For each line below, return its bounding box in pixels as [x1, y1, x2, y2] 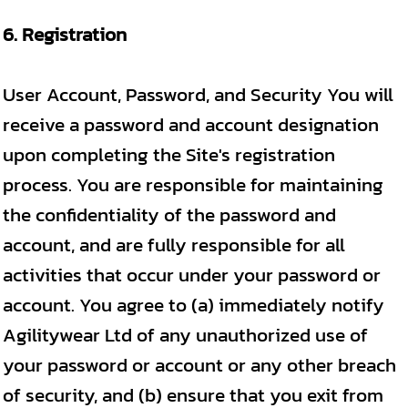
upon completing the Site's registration [3, 140, 335, 168]
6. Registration [3, 20, 127, 48]
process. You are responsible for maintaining [3, 170, 383, 199]
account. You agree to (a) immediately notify [3, 291, 384, 319]
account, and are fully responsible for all [3, 230, 345, 259]
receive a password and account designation [3, 110, 379, 138]
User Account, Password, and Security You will [3, 80, 393, 108]
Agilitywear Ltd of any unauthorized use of [3, 321, 368, 349]
